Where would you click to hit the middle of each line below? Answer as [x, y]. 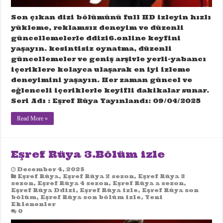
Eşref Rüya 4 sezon [73, 183]
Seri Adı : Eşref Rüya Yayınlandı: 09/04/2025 [106, 101]
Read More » [33, 118]
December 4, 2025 [51, 169]
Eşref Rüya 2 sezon [99, 176]
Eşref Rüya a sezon [148, 183]
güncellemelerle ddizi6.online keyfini [96, 38]
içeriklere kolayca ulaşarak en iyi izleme [101, 69]
